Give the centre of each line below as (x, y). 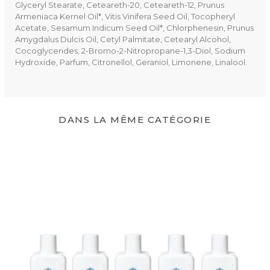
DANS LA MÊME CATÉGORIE (135, 119)
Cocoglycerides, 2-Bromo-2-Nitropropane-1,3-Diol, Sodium (130, 50)
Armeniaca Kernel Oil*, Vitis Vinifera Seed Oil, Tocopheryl (125, 16)
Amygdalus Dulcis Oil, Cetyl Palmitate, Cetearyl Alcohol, (123, 39)
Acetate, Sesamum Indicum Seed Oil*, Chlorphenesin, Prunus (134, 27)
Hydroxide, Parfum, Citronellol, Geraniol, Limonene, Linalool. (131, 62)
